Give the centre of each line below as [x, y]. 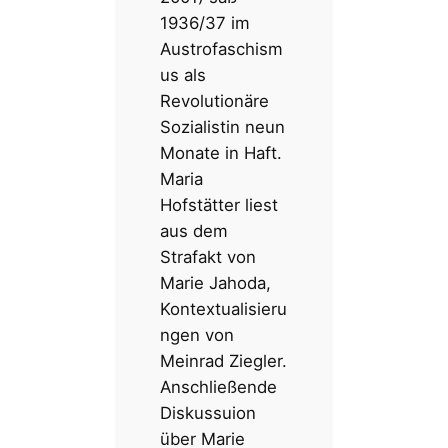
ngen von [197, 335]
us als [183, 75]
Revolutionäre [215, 101]
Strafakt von [208, 257]
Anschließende [219, 387]
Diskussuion [208, 413]
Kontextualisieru [224, 309]
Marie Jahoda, [216, 283]
